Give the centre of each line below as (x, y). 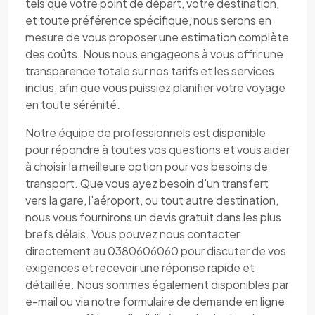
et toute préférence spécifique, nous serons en (148, 20)
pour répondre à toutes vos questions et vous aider (157, 149)
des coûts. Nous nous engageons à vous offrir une (154, 54)
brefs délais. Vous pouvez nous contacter (133, 234)
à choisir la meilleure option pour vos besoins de (147, 166)
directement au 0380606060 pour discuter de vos (156, 251)
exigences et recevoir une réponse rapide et (140, 268)
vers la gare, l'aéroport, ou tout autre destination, (152, 200)
